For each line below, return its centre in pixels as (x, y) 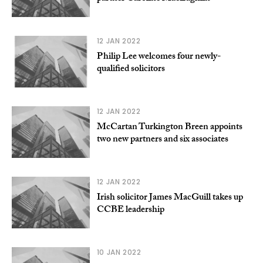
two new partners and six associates (162, 140)
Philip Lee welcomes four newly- (159, 58)
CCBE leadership (130, 211)
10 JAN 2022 (119, 252)
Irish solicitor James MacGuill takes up (170, 198)
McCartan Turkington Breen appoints (169, 128)
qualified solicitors (131, 70)
